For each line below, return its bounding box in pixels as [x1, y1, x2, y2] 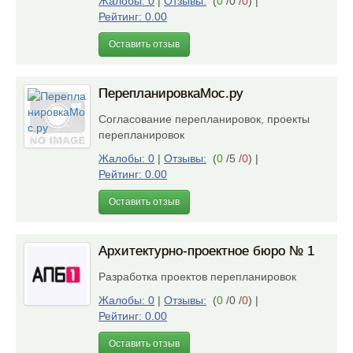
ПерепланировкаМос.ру [98, 86, 243, 101]
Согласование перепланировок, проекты [98, 113, 310, 125]
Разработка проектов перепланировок [98, 270, 303, 283]
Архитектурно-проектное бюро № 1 [98, 243, 314, 258]
